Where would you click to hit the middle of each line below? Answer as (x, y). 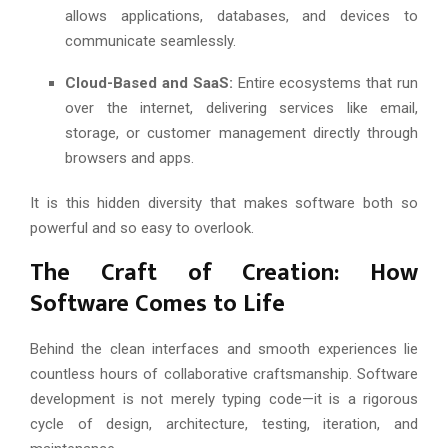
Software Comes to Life (157, 303)
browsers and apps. (129, 157)
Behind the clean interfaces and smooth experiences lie (224, 348)
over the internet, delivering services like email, (241, 107)
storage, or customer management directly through (241, 132)
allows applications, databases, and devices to (241, 15)
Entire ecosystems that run (325, 82)
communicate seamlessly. (150, 40)
